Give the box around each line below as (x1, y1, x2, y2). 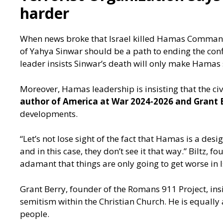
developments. (20, 108, 78, 119)
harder (20, 3, 69, 24)
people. (20, 208, 49, 220)
